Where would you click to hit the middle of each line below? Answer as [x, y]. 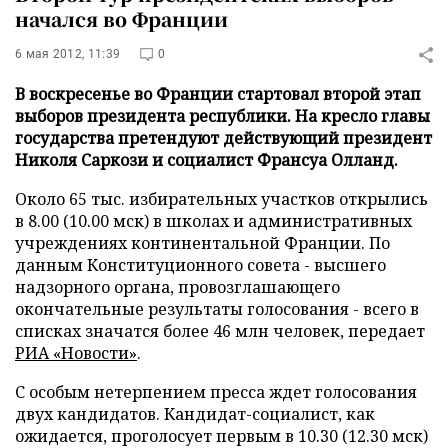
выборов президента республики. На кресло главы [222, 116]
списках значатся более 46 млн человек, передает [220, 331]
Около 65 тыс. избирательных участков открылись [221, 199]
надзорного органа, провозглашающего [177, 287]
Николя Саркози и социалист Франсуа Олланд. [206, 160]
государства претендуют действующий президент [223, 138]
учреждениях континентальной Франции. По [202, 243]
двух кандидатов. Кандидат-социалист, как [195, 414]
